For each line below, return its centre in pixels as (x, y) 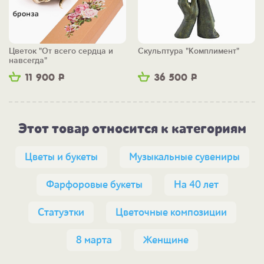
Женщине (166, 240)
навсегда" (28, 61)
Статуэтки (61, 213)
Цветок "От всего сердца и (61, 51)
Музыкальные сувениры (184, 157)
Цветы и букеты (61, 157)
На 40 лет (196, 185)
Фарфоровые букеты (94, 185)
